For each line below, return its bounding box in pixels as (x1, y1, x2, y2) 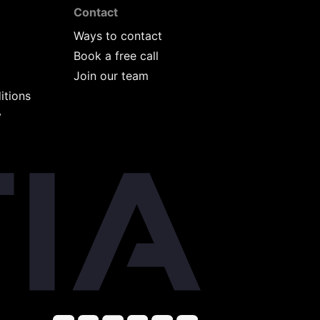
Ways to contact (74, 28, 163, 43)
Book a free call (74, 48, 159, 63)
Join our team (74, 68, 149, 83)
